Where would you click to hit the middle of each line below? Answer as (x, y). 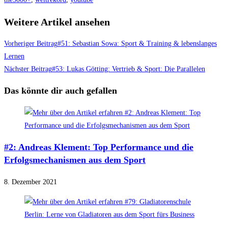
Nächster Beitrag (28, 69)
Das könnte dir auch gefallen (61, 91)
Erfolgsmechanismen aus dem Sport (75, 160)
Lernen (14, 56)
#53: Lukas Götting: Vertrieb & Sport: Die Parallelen (129, 69)
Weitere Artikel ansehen (57, 22)
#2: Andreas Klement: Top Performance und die (99, 147)
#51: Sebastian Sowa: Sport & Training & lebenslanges (137, 44)
